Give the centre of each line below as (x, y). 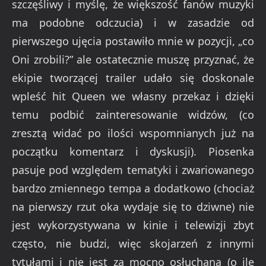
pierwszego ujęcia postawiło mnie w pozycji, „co (133, 41)
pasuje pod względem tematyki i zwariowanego (133, 170)
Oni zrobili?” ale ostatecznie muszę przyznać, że (133, 60)
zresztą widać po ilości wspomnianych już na (133, 133)
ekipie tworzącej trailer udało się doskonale (133, 78)
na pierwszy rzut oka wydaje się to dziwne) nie (133, 207)
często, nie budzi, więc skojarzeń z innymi (133, 244)
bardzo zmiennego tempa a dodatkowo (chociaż (133, 189)
